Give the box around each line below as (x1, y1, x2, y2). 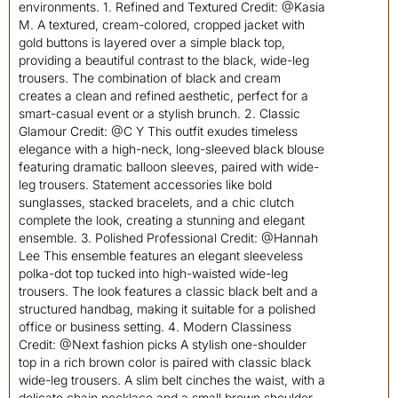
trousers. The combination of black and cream (19, 70, 281, 85)
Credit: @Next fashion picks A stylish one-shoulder (19, 337, 306, 352)
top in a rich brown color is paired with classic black (19, 354, 311, 370)
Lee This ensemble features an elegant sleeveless (19, 248, 303, 263)
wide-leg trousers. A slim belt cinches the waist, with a (19, 372, 325, 387)
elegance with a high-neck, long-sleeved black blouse (19, 141, 324, 156)
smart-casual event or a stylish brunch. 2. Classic (19, 106, 300, 121)
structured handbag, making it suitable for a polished (19, 301, 315, 316)
